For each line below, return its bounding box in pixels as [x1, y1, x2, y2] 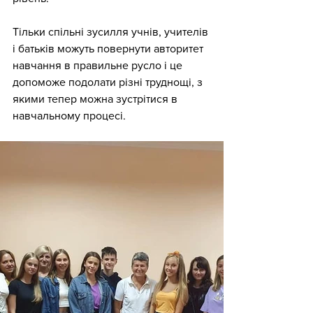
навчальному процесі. [13, 110, 129, 122]
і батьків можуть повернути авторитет [13, 43, 206, 54]
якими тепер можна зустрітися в [13, 93, 180, 105]
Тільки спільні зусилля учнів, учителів [13, 26, 211, 38]
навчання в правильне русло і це [13, 59, 185, 71]
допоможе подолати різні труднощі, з [13, 76, 205, 88]
